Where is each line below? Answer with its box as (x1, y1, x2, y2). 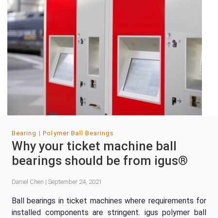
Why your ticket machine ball (12, 138, 177, 153)
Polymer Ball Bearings (43, 129, 114, 137)
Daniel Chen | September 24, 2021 (12, 178, 102, 185)
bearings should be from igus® (12, 153, 188, 168)
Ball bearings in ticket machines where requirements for (12, 196, 206, 206)
